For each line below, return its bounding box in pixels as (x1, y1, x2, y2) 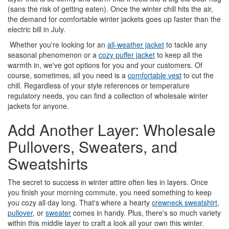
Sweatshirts (8, 152, 88, 174)
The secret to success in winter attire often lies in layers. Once (8, 176, 208, 187)
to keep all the (155, 49, 202, 60)
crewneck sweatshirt (152, 197, 217, 208)
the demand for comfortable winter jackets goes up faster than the (8, 13, 221, 24)
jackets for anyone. (8, 100, 71, 111)
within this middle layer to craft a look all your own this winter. (8, 217, 206, 228)
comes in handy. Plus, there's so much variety (71, 207, 221, 218)
